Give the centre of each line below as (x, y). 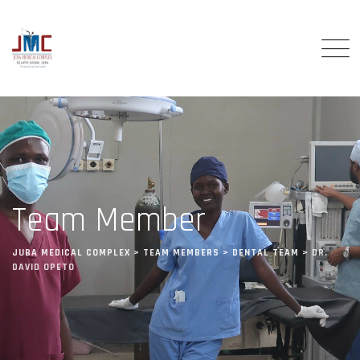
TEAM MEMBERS (181, 252)
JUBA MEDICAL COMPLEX (71, 252)
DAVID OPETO (43, 267)
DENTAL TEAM (266, 252)
